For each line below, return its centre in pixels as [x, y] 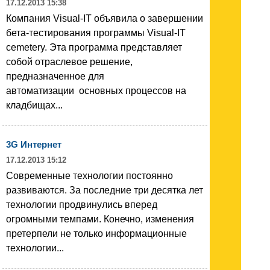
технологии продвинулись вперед [82, 204]
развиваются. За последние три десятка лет [105, 190]
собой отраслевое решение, [69, 61]
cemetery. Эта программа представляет [94, 47]
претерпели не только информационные [96, 233]
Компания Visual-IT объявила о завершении [105, 18]
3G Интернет [34, 144]
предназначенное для [55, 76]
